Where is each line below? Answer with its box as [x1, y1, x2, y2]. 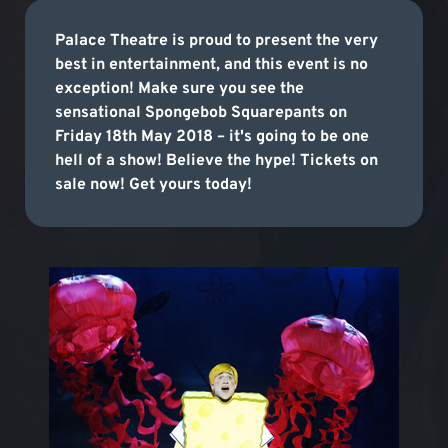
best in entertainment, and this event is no [55, 55, 368, 75]
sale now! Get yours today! [55, 175, 252, 195]
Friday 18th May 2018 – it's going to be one [55, 127, 369, 147]
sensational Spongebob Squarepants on [55, 103, 347, 123]
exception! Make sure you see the [55, 79, 304, 99]
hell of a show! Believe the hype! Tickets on [55, 151, 378, 171]
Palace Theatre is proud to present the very [55, 31, 378, 51]
